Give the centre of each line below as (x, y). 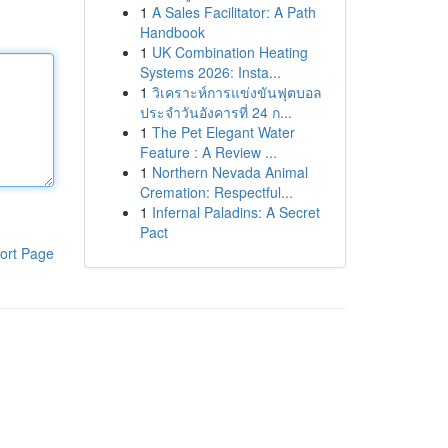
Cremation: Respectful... (216, 192)
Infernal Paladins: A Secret (235, 212)
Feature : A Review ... (208, 152)
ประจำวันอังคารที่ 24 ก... (215, 112)
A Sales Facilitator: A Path (233, 12)
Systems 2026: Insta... (210, 72)
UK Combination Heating (229, 52)
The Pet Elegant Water (223, 132)
